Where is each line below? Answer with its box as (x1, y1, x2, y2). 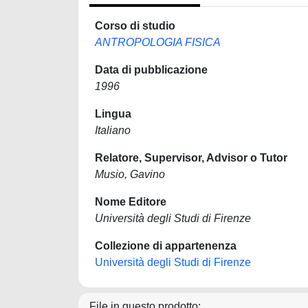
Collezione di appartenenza (95, 240, 236, 252)
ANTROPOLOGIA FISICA (95, 36, 221, 48)
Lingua (95, 108, 131, 120)
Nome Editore (95, 196, 166, 208)
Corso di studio (95, 20, 175, 32)
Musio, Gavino (95, 168, 165, 180)
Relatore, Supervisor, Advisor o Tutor (95, 152, 287, 164)
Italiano (95, 124, 131, 136)
